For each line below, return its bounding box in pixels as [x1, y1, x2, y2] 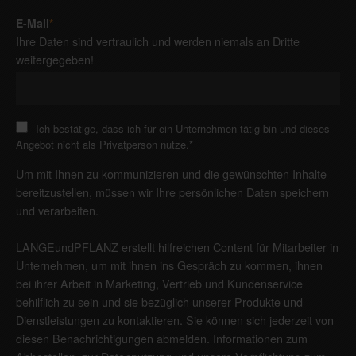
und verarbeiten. [16, 201, 99, 219]
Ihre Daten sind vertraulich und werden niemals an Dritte [16, 32, 300, 49]
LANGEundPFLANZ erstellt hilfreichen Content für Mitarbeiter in [16, 238, 339, 255]
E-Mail [16, 14, 49, 31]
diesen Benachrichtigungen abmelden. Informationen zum [16, 329, 308, 346]
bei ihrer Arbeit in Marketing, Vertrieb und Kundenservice [16, 274, 303, 292]
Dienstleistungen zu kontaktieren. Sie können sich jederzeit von [16, 311, 334, 328]
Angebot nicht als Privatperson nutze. [16, 136, 189, 152]
